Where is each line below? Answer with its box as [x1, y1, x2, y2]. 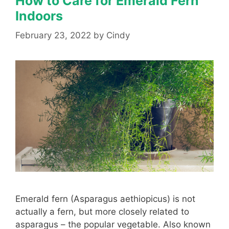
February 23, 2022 [15, 30, 91, 41]
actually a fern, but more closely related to [15, 207, 189, 217]
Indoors [15, 8, 63, 24]
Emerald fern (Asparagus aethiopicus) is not [15, 194, 195, 204]
